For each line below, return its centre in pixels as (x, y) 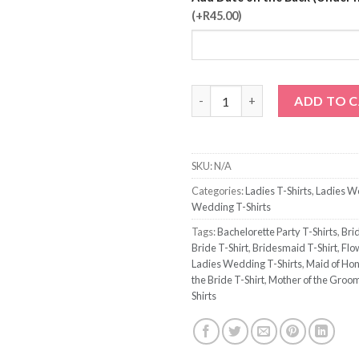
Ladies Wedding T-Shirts (247, 263)
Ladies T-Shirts (278, 190)
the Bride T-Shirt (228, 279)
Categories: (218, 190)
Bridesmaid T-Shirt (295, 247)
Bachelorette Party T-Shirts (277, 231)
